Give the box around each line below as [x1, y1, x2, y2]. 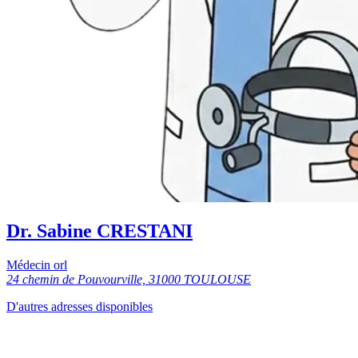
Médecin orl [6, 258, 67, 272]
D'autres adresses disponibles [6, 300, 153, 314]
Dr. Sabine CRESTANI [6, 221, 193, 242]
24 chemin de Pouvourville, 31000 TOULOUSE [6, 272, 251, 287]
